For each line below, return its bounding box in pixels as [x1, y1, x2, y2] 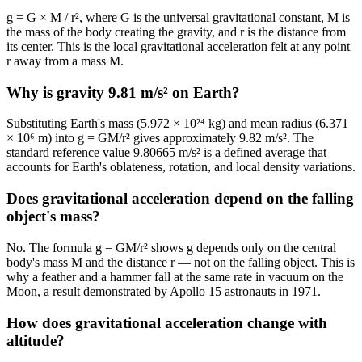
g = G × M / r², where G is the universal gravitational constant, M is [6, 10, 350, 24]
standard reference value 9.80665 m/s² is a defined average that [6, 145, 326, 160]
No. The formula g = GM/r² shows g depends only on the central [6, 240, 336, 255]
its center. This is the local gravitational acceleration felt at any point [6, 39, 350, 53]
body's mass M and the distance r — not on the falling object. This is [6, 255, 355, 269]
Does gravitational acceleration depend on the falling [6, 190, 354, 208]
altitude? [6, 331, 65, 349]
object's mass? [6, 208, 100, 225]
